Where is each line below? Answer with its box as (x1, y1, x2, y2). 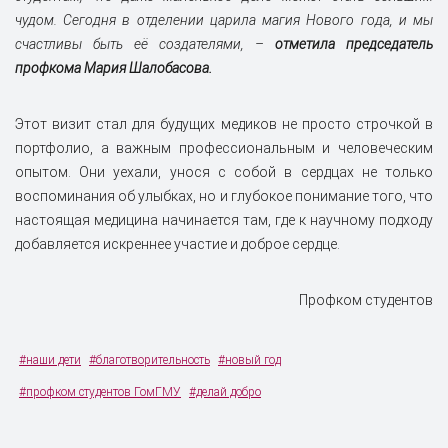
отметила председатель (275, 36, 433, 53)
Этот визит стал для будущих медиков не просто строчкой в (15, 116, 433, 133)
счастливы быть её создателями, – (15, 36, 264, 53)
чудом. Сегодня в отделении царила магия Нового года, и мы (15, 12, 433, 29)
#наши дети (19, 353, 81, 368)
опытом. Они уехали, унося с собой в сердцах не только (15, 164, 433, 181)
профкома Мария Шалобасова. (15, 60, 212, 77)
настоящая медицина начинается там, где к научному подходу (15, 212, 433, 229)
